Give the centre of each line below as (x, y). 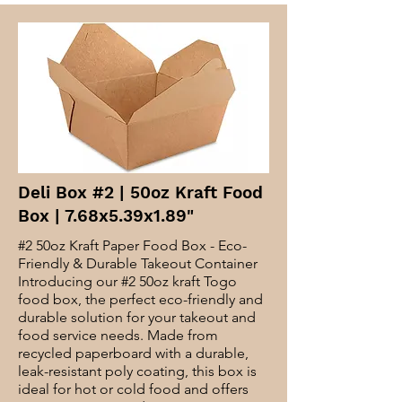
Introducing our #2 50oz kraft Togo (127, 281)
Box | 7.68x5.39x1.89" (106, 216)
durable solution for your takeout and (137, 317)
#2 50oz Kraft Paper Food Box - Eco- (132, 245)
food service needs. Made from (118, 335)
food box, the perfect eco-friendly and (140, 299)
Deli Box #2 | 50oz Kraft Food (140, 192)
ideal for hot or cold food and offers (133, 389)
